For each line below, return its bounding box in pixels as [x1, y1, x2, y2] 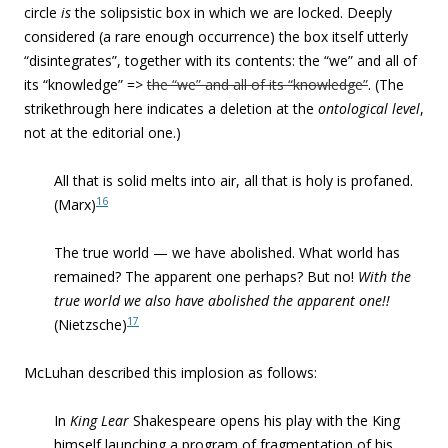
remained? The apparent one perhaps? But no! [54, 267, 358, 286]
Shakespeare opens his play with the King [129, 411, 400, 430]
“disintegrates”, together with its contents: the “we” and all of [24, 51, 417, 70]
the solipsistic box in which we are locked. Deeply [71, 3, 392, 22]
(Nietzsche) [54, 315, 127, 334]
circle [24, 3, 61, 22]
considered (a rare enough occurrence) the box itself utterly [24, 27, 408, 46]
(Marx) [54, 195, 96, 214]
